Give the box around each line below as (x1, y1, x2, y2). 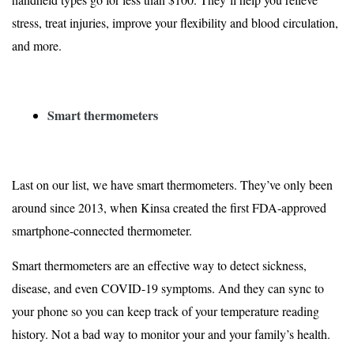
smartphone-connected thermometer (12, 222, 189, 239)
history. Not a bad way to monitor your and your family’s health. (12, 326, 330, 343)
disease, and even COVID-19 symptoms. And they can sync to (12, 280, 324, 297)
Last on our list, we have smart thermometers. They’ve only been (12, 176, 333, 194)
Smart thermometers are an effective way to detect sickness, (12, 257, 307, 274)
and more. (12, 37, 62, 55)
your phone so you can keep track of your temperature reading (12, 303, 319, 320)
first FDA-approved (230, 199, 326, 217)
